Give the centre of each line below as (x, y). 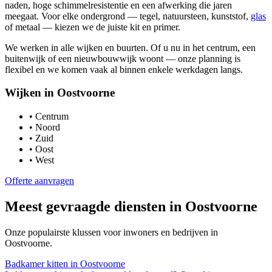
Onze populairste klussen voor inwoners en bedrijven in (111, 232)
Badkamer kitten (36, 263)
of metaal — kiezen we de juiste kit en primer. (93, 27)
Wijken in (31, 93)
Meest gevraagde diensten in (95, 206)
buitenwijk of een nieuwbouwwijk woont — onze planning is (123, 58)
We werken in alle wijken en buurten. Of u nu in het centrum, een (130, 47)
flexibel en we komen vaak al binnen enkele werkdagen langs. (124, 69)
